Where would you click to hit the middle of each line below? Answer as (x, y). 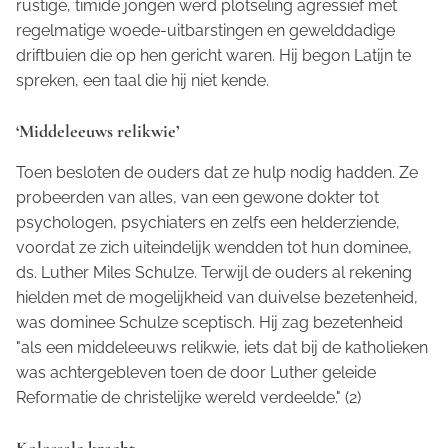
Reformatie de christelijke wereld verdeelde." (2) (188, 397)
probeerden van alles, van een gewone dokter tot (197, 197)
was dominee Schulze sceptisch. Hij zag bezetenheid (209, 322)
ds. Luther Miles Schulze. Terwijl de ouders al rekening (214, 272)
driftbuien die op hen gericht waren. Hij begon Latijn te (213, 55)
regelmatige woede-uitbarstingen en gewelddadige (205, 30)
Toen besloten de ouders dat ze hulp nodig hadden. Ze (217, 172)
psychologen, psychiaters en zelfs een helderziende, (208, 222)
